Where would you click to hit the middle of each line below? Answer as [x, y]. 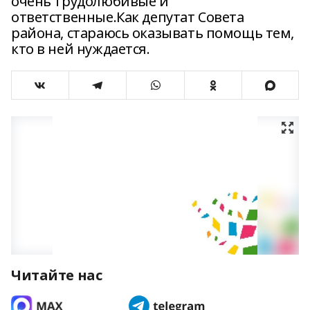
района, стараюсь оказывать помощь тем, [153, 33]
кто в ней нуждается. [81, 49]
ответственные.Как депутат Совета [128, 17]
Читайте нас [57, 275]
